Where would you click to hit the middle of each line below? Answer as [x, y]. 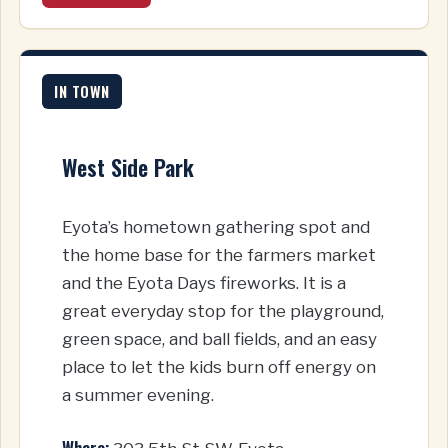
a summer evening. [138, 395]
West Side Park [128, 167]
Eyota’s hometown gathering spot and [216, 227]
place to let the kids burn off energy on [219, 367]
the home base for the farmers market [219, 255]
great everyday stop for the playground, [223, 311]
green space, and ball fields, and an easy [219, 339]
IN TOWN [82, 91]
